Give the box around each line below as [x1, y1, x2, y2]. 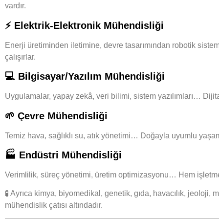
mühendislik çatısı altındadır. [5, 201, 103, 210]
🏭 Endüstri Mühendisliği [5, 149, 122, 160]
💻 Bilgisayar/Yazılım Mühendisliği [5, 71, 165, 82]
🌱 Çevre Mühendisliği [5, 110, 108, 121]
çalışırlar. [5, 52, 36, 61]
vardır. [5, 1, 26, 10]
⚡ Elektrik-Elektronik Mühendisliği [5, 20, 164, 31]
